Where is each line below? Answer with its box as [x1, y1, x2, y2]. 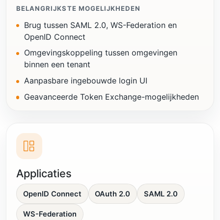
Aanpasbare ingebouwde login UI [24, 76, 147, 86]
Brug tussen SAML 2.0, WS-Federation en [24, 20, 177, 30]
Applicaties [16, 166, 72, 180]
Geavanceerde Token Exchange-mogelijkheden [24, 92, 199, 102]
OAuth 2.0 [95, 189, 131, 198]
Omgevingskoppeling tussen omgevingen [24, 48, 177, 58]
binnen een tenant [24, 59, 90, 70]
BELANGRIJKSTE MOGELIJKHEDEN [16, 4, 141, 12]
